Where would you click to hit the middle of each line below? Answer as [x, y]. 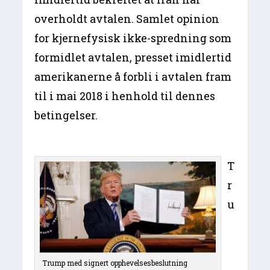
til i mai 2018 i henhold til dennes [125, 96]
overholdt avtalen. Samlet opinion [127, 18]
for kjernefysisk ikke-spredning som [133, 38]
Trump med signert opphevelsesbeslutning [115, 263]
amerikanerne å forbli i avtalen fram [133, 76]
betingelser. [66, 115]
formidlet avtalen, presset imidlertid [133, 57]
